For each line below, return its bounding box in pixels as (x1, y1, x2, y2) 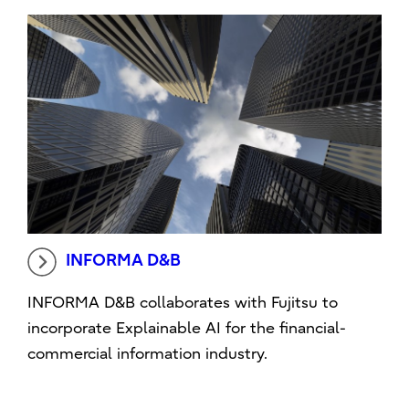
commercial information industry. (27, 344, 268, 362)
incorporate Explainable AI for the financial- (27, 319, 347, 337)
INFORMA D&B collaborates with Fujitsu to (27, 293, 339, 311)
